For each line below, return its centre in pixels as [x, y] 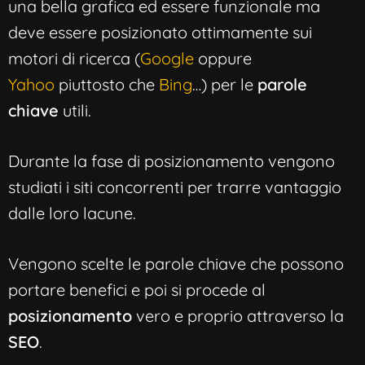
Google [167, 58]
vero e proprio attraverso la [238, 315]
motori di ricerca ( [74, 58]
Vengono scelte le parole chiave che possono [176, 263]
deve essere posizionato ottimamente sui [160, 32]
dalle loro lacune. [72, 213]
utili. [75, 110]
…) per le [225, 84]
